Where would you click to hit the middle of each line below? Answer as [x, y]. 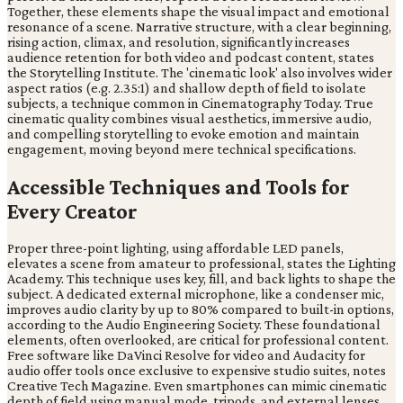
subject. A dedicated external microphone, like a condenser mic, [196, 294]
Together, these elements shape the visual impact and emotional [198, 11]
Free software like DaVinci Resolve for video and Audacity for [186, 355]
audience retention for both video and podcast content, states [191, 57]
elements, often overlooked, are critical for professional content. [198, 340]
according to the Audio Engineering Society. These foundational [194, 325]
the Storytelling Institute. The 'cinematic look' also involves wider [200, 72]
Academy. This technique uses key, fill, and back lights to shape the [201, 279]
